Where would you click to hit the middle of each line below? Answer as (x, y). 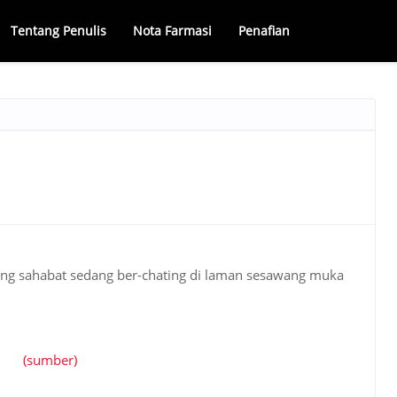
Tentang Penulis (58, 31)
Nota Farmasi (172, 31)
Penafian (264, 31)
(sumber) (50, 360)
